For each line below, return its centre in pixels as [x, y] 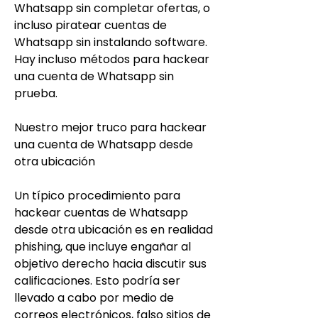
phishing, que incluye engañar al [103, 246]
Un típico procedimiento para [97, 195]
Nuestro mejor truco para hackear [110, 127]
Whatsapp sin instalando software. [111, 42]
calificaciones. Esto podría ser [97, 280]
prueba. [36, 93]
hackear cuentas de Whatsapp [101, 212]
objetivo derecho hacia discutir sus [110, 263]
